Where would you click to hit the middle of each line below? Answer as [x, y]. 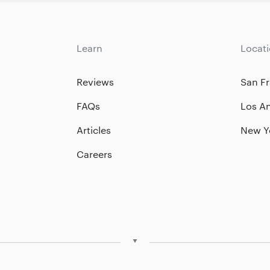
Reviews [96, 82]
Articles [94, 130]
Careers [95, 154]
